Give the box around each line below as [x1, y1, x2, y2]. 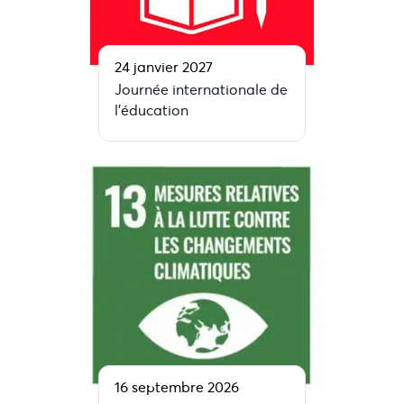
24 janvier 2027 [115, 58, 213, 76]
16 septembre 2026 [115, 378, 239, 397]
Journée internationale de [115, 80, 288, 98]
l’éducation [115, 101, 188, 119]
